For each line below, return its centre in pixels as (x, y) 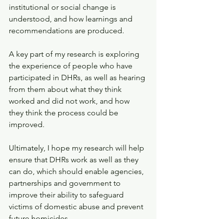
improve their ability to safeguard (67, 195)
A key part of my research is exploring (75, 54)
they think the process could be (65, 113)
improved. (27, 124)
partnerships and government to (66, 183)
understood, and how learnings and (72, 19)
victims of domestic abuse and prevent (77, 207)
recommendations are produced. (66, 31)
